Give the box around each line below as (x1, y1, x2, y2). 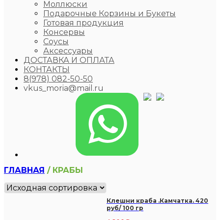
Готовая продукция (43, 18, 124, 27)
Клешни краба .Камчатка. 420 (107, 196, 208, 204)
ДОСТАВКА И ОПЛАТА (24, 55, 114, 65)
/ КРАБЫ (45, 165, 83, 175)
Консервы (43, 27, 85, 37)
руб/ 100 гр (107, 204, 143, 212)
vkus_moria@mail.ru (24, 83, 104, 93)
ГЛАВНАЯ (4, 165, 45, 175)
